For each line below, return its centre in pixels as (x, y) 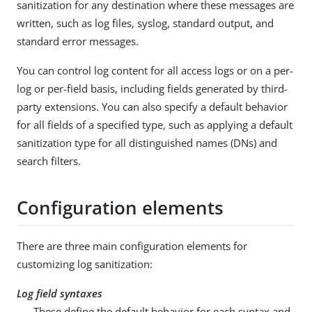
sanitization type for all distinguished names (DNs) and (147, 143)
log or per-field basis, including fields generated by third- (152, 89)
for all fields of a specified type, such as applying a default (155, 125)
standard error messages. (78, 41)
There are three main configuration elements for (132, 246)
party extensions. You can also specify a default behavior (152, 107)
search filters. (49, 161)
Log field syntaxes (60, 294)
